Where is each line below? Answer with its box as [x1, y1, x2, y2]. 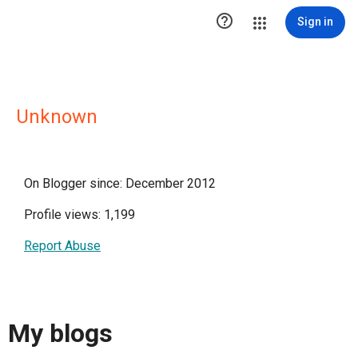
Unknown [16, 105, 97, 128]
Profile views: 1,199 [24, 207, 135, 222]
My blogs [8, 318, 113, 349]
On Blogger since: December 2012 [24, 176, 216, 191]
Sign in [297, 15, 333, 28]
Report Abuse [24, 238, 101, 253]
